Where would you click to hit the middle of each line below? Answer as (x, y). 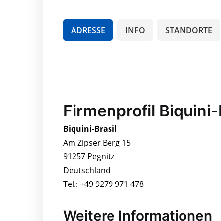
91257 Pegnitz (89, 156)
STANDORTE (189, 30)
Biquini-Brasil (90, 129)
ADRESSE (88, 30)
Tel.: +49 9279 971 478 (103, 184)
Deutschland (87, 170)
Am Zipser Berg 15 (97, 142)
